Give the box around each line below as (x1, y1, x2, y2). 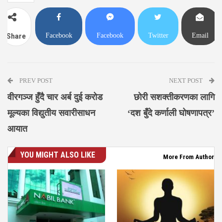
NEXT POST (169, 77, 204, 85)
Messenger (95, 51, 125, 58)
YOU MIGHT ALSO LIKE (20, 150, 95, 160)
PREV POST (18, 77, 53, 85)
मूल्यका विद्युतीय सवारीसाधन (7, 108, 95, 118)
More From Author (163, 153, 214, 161)
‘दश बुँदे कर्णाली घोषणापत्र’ (127, 108, 215, 118)
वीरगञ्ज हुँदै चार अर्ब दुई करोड (7, 92, 103, 103)
